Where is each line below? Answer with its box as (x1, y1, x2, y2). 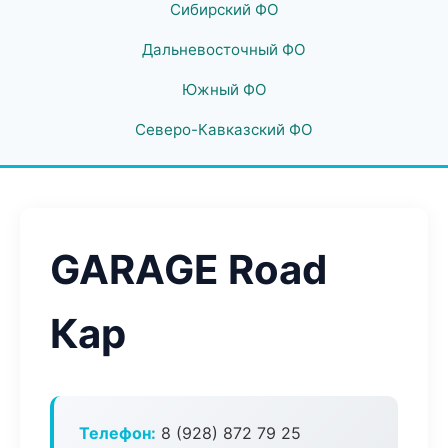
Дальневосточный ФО (142, 40, 306, 59)
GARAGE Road (50, 245, 327, 294)
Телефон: (79, 423, 156, 443)
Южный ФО (181, 80, 267, 99)
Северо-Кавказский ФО (135, 120, 313, 139)
